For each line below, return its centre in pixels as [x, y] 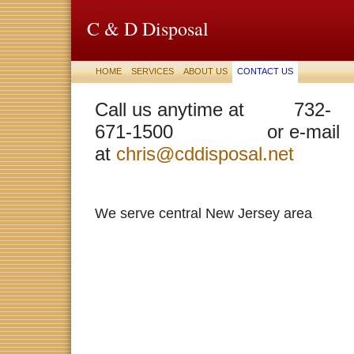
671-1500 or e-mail [217, 132]
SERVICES [153, 71]
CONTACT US [265, 71]
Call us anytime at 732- [213, 109]
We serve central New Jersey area [203, 213]
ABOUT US [205, 71]
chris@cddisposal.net [205, 154]
